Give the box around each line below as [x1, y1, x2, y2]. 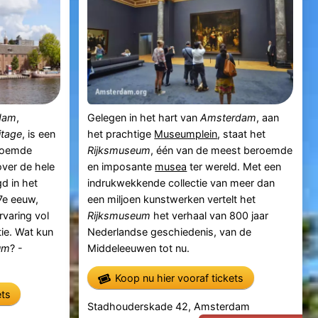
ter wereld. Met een [187, 160, 282, 172]
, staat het [217, 127, 266, 140]
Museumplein [154, 127, 218, 140]
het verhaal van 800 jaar [150, 209, 269, 221]
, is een [22, 127, 56, 140]
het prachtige [87, 127, 155, 140]
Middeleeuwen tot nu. [87, 241, 190, 254]
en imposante [87, 160, 155, 172]
